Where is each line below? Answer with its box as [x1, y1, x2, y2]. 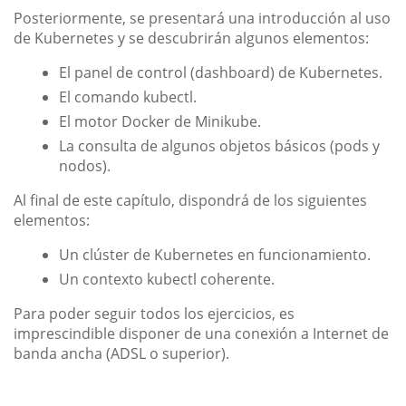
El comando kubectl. [59, 86, 197, 107]
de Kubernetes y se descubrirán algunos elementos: [14, 27, 369, 48]
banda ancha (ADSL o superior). [14, 343, 229, 363]
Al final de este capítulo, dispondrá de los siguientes [14, 189, 367, 210]
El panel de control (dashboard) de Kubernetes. [59, 62, 382, 82]
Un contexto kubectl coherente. [59, 268, 275, 289]
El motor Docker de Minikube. [59, 111, 261, 131]
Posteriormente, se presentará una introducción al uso [14, 7, 391, 28]
